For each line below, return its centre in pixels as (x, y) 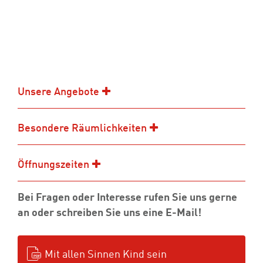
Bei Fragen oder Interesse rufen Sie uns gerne (127, 198)
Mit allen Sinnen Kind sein (106, 255)
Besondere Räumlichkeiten (82, 129)
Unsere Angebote (58, 92)
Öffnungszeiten (53, 165)
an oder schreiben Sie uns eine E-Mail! (109, 213)
